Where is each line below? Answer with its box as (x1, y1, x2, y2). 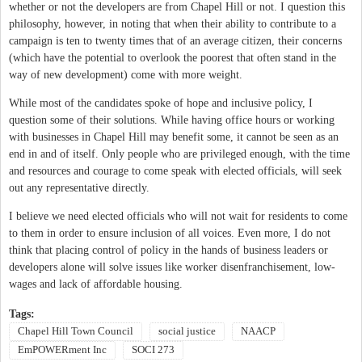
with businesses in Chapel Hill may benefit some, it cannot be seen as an (9, 130, 339, 143)
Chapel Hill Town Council (18, 325, 133, 337)
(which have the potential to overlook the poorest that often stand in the (9, 51, 336, 64)
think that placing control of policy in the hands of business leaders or (9, 243, 328, 256)
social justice (158, 325, 216, 337)
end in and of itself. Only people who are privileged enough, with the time (9, 147, 350, 160)
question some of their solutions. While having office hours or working (9, 113, 335, 126)
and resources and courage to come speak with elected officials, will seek (9, 164, 342, 177)
